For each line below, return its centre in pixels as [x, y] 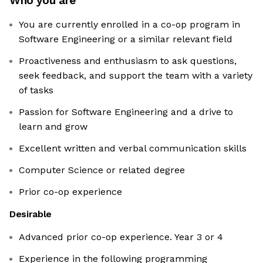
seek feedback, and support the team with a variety [136, 76]
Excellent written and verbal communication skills [133, 149]
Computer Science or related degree [102, 170]
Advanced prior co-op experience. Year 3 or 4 [121, 237]
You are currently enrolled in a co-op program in [129, 25]
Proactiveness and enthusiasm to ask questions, [128, 61]
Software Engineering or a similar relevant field [126, 39]
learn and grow [53, 127]
